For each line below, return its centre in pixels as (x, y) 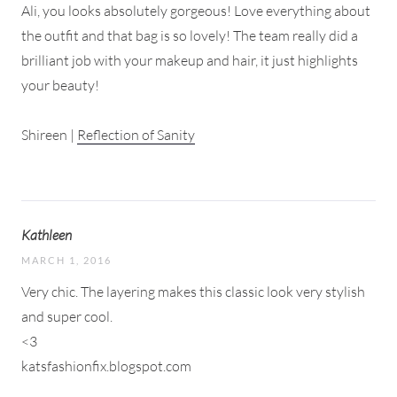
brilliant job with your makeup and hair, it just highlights (190, 60)
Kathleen (47, 234)
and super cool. (67, 316)
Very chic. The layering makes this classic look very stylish (193, 291)
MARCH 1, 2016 (66, 260)
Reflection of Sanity (136, 134)
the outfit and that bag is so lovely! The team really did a (190, 35)
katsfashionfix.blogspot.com (106, 366)
